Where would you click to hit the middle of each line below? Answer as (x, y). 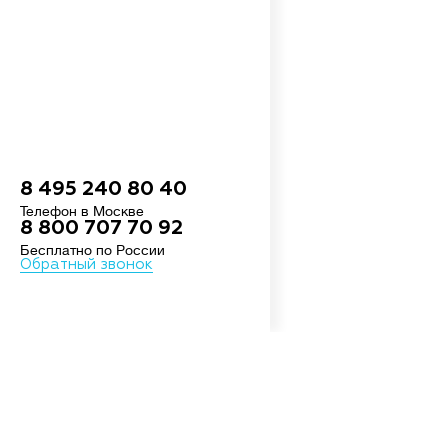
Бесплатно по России (92, 250)
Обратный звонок (86, 264)
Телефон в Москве (82, 211)
